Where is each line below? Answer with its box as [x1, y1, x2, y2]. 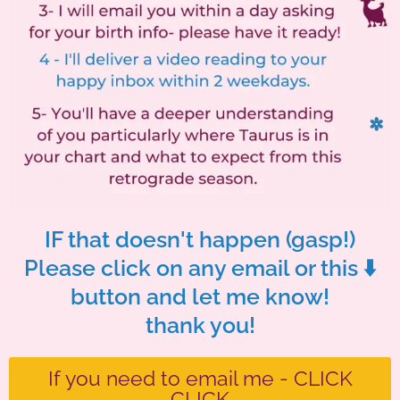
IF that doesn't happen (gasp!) [45, 225, 355, 253]
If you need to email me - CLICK [47, 365, 353, 390]
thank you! [145, 311, 255, 338]
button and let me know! [71, 282, 329, 310]
